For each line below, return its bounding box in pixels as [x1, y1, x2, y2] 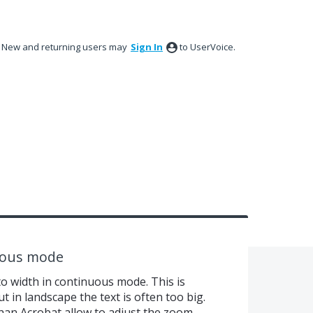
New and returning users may [1, 41, 129, 53]
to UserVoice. [180, 41, 235, 53]
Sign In [131, 41, 163, 53]
